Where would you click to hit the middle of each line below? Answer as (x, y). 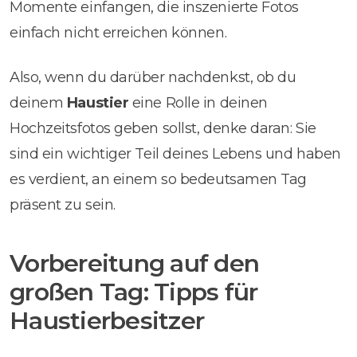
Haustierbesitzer (107, 320)
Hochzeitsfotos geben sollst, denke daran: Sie (163, 128)
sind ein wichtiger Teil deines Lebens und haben (175, 153)
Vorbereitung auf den (134, 263)
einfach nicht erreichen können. (118, 32)
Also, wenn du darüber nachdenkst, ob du (153, 77)
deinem (38, 102)
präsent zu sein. (63, 204)
